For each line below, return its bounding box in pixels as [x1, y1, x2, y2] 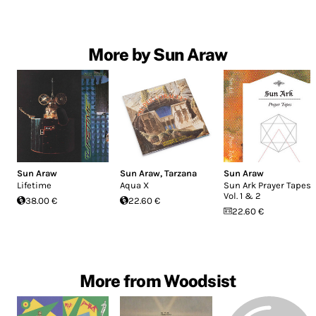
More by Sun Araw [88, 44, 228, 65]
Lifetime [17, 179, 51, 190]
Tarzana [164, 167, 197, 178]
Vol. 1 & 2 [223, 190, 261, 201]
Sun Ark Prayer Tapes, [223, 179, 313, 190]
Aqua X [120, 179, 150, 190]
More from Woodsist [80, 270, 236, 291]
